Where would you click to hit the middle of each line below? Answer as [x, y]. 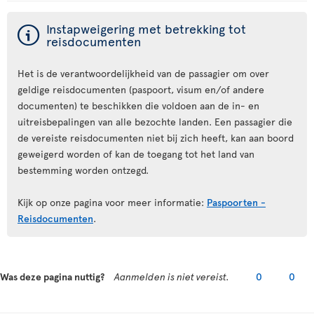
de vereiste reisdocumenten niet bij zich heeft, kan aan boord [156, 138]
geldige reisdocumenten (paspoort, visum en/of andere [141, 89]
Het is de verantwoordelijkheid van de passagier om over [143, 73]
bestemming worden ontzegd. [83, 170]
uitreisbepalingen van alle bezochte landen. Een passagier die [155, 122]
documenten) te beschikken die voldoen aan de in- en [138, 105]
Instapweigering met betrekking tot [146, 28]
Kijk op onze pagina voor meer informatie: [112, 202]
